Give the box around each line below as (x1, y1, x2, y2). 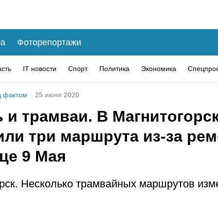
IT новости (23, 64, 56, 73)
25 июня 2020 (35, 91, 79, 99)
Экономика (141, 64, 176, 73)
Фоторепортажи (17, 37, 81, 47)
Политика (99, 64, 129, 73)
